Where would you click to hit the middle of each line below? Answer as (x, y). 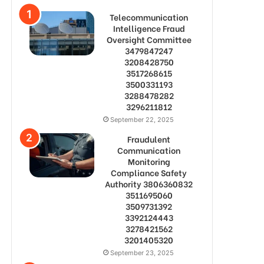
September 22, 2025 (142, 120)
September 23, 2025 (142, 253)
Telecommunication (149, 17)
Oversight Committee (149, 39)
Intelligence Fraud (149, 28)
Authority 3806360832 (149, 184)
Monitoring (149, 161)
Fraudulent (149, 139)
